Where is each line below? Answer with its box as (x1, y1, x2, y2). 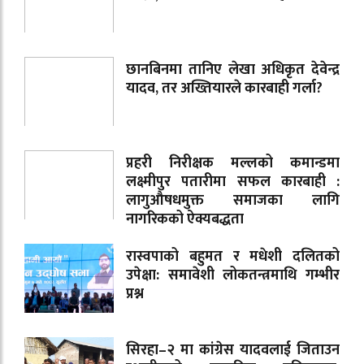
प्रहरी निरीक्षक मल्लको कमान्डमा (126, 151, 340, 176)
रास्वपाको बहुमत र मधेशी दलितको (126, 245, 340, 270)
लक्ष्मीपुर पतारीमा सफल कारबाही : (126, 170, 340, 195)
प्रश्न (126, 282, 144, 307)
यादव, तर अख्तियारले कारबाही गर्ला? (126, 76, 323, 102)
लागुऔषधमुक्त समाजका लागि (126, 188, 340, 214)
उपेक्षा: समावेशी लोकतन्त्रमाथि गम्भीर (126, 263, 340, 288)
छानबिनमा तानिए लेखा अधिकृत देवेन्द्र (126, 58, 340, 83)
